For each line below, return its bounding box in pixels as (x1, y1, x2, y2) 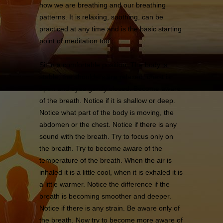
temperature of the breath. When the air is (39, 156, 172, 164)
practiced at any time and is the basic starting (39, 24, 182, 33)
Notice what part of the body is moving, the (39, 108, 174, 116)
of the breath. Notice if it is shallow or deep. (39, 96, 175, 105)
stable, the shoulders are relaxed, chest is (39, 72, 171, 81)
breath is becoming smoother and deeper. (39, 192, 171, 200)
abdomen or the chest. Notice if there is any (39, 120, 177, 128)
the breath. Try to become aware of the (39, 144, 162, 152)
